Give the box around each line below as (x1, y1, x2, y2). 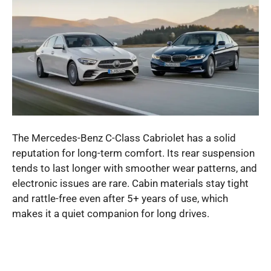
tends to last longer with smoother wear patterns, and (12, 162, 257, 175)
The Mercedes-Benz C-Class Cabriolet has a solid (12, 132, 236, 145)
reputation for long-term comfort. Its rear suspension (12, 147, 255, 160)
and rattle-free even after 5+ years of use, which (12, 192, 228, 205)
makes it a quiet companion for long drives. (12, 207, 209, 220)
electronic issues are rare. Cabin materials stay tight (12, 177, 249, 190)
